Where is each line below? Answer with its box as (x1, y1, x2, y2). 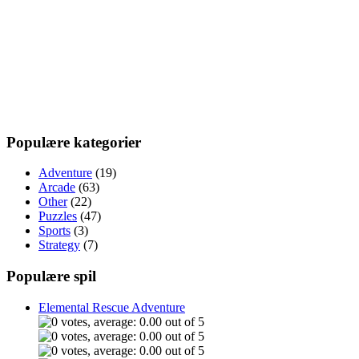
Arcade (38, 180, 75, 195)
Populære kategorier (6, 133, 141, 151)
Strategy (38, 238, 80, 252)
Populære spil (6, 267, 96, 284)
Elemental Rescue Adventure (38, 300, 185, 314)
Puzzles (38, 209, 77, 224)
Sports (38, 224, 71, 238)
